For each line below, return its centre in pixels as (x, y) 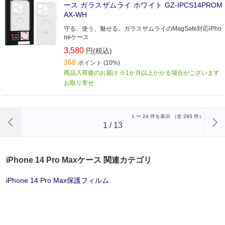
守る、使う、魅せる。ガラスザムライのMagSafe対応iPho (143, 29)
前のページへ (45, 113)
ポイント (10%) (99, 63)
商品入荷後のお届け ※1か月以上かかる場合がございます (142, 73)
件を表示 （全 (166, 116)
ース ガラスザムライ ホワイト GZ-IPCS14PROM (143, 5)
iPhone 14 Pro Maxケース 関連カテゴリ (79, 160)
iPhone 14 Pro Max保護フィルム (58, 180)
